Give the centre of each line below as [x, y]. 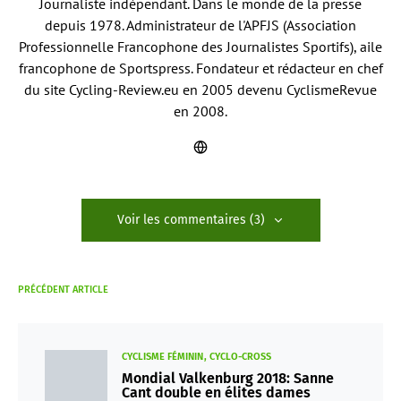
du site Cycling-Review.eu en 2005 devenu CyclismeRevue [200, 89]
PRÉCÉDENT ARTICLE [63, 289]
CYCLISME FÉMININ [162, 356]
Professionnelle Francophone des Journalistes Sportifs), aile [200, 46]
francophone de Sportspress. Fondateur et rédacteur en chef [200, 68]
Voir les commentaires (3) [191, 219]
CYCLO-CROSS [240, 356]
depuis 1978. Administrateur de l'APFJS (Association [200, 25]
